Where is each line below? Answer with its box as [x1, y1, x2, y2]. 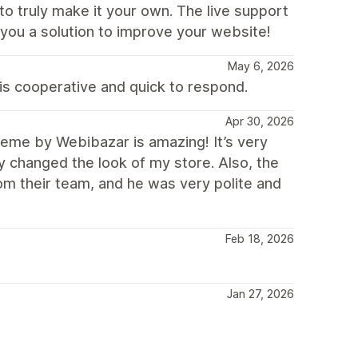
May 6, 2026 [228, 59, 294, 73]
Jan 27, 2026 [227, 287, 294, 300]
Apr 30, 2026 [225, 114, 294, 128]
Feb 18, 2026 [225, 232, 294, 245]
